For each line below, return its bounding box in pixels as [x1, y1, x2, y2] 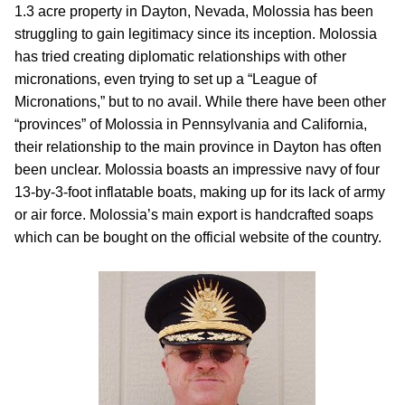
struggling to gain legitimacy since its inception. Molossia [14, 26, 377, 42]
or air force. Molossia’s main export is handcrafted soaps [14, 207, 373, 222]
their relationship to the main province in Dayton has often [14, 139, 381, 155]
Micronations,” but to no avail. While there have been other [14, 94, 386, 109]
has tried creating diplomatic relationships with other [14, 49, 346, 64]
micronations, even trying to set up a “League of [14, 71, 316, 87]
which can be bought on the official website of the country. [14, 230, 381, 245]
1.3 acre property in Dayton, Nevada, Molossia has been [14, 4, 373, 19]
